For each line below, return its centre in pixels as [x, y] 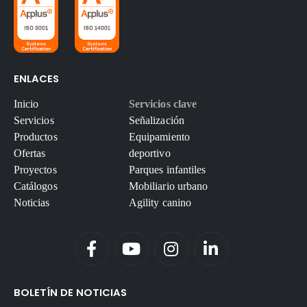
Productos [36, 136]
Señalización [157, 120]
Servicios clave [163, 103]
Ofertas [30, 153]
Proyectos [35, 169]
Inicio [26, 103]
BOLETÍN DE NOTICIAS [70, 293]
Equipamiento [159, 136]
